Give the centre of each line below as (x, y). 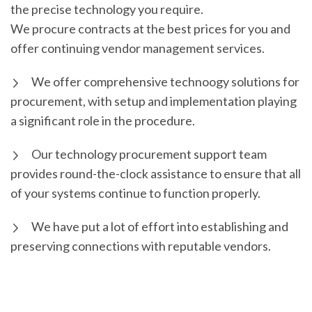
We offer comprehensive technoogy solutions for (165, 81)
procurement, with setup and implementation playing (154, 101)
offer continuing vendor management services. (138, 48)
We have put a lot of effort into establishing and (160, 226)
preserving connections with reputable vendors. (141, 246)
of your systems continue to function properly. (135, 193)
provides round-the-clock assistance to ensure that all (156, 173)
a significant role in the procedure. (103, 120)
